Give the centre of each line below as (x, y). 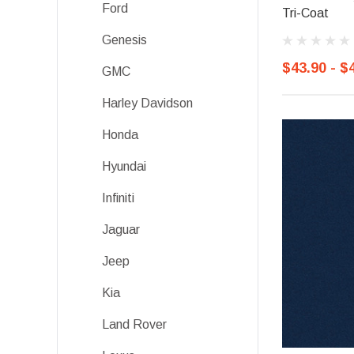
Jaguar (121, 230)
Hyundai (124, 166)
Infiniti (118, 198)
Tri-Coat (305, 13)
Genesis (124, 40)
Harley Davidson (147, 103)
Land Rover (134, 324)
